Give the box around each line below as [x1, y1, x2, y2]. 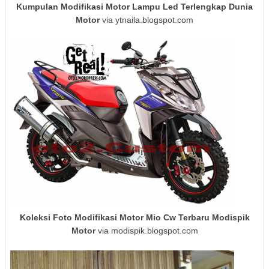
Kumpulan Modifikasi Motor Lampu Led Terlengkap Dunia [16, 1, 253, 11]
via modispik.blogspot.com [95, 226, 198, 236]
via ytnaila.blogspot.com [100, 14, 193, 25]
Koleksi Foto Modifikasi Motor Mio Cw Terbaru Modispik [19, 213, 250, 223]
